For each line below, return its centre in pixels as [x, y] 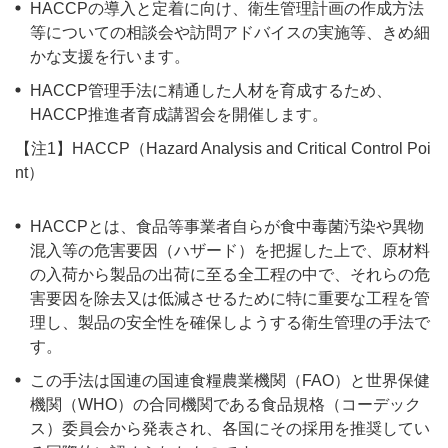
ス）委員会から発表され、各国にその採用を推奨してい [230, 428]
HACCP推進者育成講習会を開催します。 [179, 114]
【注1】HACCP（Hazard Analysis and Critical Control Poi [223, 148]
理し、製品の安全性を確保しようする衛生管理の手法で [230, 322]
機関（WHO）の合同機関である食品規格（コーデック [225, 404]
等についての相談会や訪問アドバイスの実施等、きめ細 [230, 32]
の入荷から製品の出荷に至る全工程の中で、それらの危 [230, 274]
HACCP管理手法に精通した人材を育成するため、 [211, 90]
